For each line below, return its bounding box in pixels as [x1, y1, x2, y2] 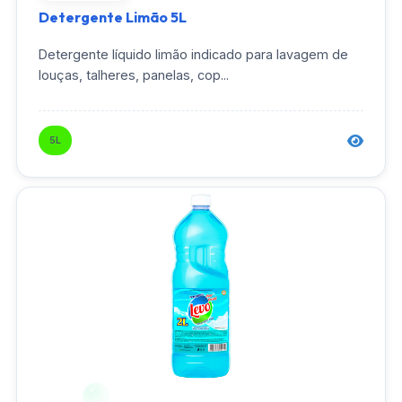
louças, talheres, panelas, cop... [39, 67, 229, 83]
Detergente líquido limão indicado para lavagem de [39, 47, 348, 63]
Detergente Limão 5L [39, 8, 187, 27]
